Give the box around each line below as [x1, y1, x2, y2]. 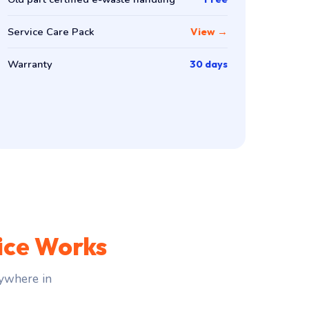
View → [190, 24, 228, 38]
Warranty [7, 57, 52, 71]
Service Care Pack [7, 24, 94, 39]
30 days [190, 57, 228, 70]
